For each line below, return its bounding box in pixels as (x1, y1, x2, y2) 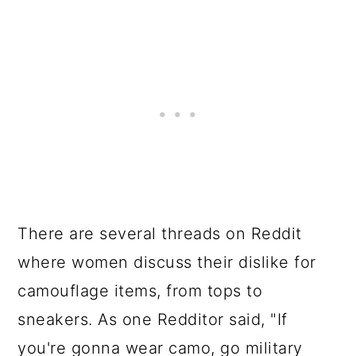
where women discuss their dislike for (17, 253, 316, 272)
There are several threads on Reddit (17, 224, 302, 243)
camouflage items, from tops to (17, 281, 263, 300)
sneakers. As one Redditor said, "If (17, 310, 288, 329)
